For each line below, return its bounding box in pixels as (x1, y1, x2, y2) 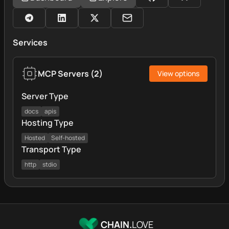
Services (13, 37, 48, 48)
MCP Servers (38, 68, 89, 79)
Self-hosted (51, 133, 85, 142)
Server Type (21, 90, 68, 102)
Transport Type (21, 144, 81, 155)
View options (157, 68, 199, 78)
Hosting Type (21, 117, 74, 128)
